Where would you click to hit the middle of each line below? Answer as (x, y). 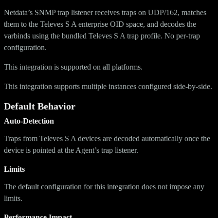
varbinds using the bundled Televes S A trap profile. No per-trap (102, 36)
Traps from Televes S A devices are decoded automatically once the (107, 138)
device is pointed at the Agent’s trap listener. (71, 150)
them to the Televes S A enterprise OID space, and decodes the (100, 24)
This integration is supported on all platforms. (73, 67)
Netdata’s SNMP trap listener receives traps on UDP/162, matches (105, 12)
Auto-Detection (29, 121)
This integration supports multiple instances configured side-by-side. (108, 86)
